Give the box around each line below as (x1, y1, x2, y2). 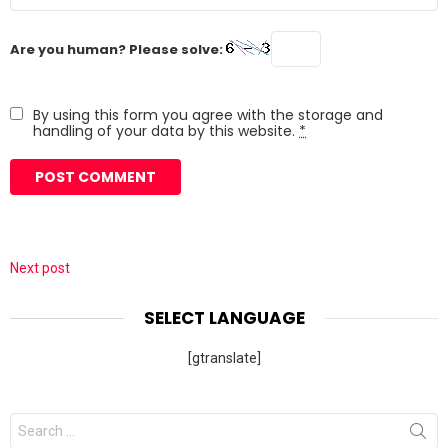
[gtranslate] (187, 349, 261, 366)
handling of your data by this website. (33, 120, 299, 141)
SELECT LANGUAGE (143, 305, 305, 330)
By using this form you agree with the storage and (33, 104, 383, 125)
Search (10, 410, 62, 430)
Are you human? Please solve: (10, 39, 226, 59)
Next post (10, 259, 70, 276)
